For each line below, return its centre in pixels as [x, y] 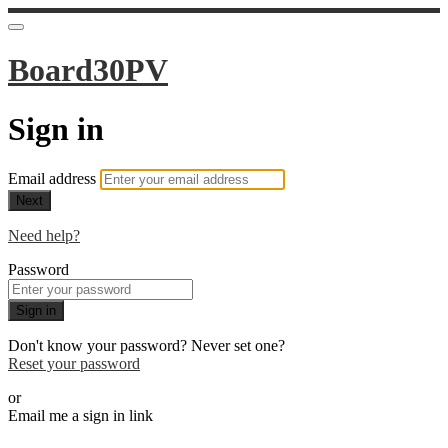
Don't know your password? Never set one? [146, 346]
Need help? [44, 236]
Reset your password [74, 364]
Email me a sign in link [80, 416]
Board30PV [88, 70]
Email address [54, 179]
